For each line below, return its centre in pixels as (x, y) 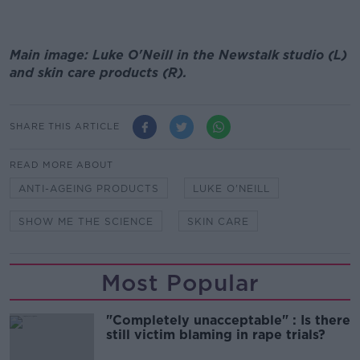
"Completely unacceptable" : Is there (228, 320)
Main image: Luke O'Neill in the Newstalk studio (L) (178, 55)
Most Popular (180, 282)
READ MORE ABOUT (61, 164)
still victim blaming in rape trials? (216, 334)
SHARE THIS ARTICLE (65, 127)
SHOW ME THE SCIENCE (86, 221)
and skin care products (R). (98, 72)
